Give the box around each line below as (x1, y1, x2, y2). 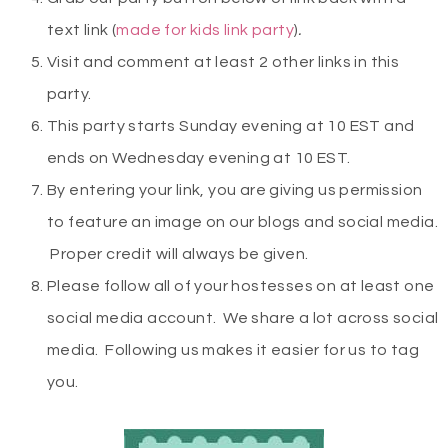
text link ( (47, 22, 117, 39)
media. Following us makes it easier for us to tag (47, 342, 419, 359)
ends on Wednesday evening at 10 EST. (47, 150, 351, 167)
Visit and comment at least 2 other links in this (47, 54, 400, 71)
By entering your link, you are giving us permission (47, 182, 423, 199)
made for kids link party (116, 22, 295, 39)
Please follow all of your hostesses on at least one (47, 278, 435, 295)
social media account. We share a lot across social (47, 310, 439, 327)
